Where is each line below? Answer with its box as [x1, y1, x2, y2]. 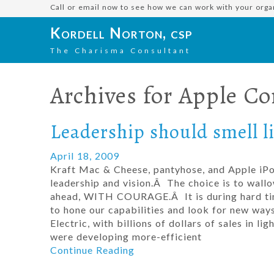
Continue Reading [50, 243, 135, 256]
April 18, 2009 [50, 149, 119, 161]
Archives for [50, 79, 179, 111]
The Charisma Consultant [50, 45, 191, 55]
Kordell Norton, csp [50, 24, 193, 42]
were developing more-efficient [50, 230, 202, 242]
